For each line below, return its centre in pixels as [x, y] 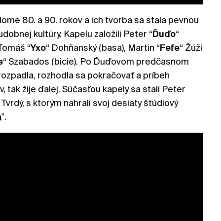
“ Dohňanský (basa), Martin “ [103, 47]
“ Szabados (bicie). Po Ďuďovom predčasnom [96, 61]
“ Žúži [191, 47]
